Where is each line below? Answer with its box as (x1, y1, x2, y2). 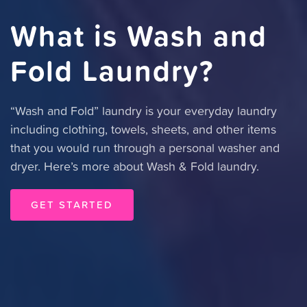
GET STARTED (31, 197, 113, 212)
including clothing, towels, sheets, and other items (10, 121, 276, 138)
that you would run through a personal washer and (10, 139, 280, 156)
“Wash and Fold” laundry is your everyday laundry (10, 102, 277, 119)
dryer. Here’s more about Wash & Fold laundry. (10, 158, 259, 175)
